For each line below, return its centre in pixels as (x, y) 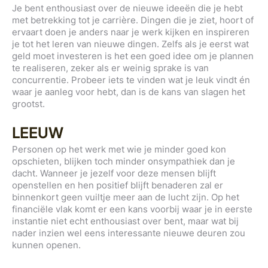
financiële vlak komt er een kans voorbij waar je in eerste (132, 209)
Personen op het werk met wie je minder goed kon (119, 150)
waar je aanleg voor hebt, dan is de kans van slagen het (129, 92)
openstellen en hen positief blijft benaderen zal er (118, 185)
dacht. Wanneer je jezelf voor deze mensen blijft (114, 173)
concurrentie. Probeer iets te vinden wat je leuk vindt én (131, 80)
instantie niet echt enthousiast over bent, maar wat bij (125, 221)
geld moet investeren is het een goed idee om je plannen (133, 56)
